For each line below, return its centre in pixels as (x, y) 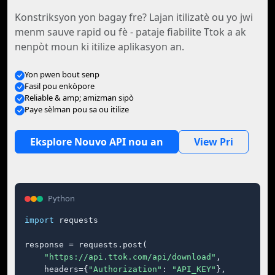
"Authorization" (125, 269)
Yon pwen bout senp (62, 74)
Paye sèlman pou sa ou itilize (77, 109)
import (39, 220)
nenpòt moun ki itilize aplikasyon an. (99, 47)
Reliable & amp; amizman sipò (79, 98)
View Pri (214, 142)
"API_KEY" (194, 269)
